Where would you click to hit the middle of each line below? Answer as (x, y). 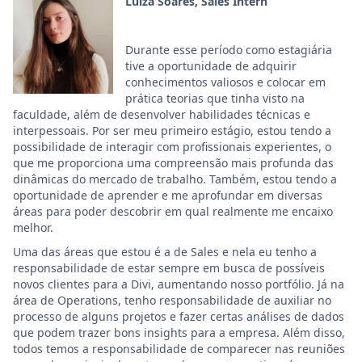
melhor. (33, 227)
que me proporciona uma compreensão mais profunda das (173, 163)
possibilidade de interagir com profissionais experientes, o (172, 147)
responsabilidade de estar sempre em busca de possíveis (169, 268)
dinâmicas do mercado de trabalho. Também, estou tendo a (175, 179)
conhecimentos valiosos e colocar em (225, 82)
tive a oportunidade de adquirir (211, 66)
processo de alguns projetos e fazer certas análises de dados (179, 316)
